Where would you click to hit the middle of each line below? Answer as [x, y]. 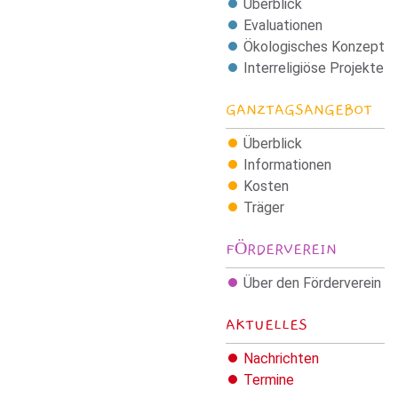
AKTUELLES [267, 325]
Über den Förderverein [312, 283]
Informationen [287, 164]
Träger [264, 207]
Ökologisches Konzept [314, 46]
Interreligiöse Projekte [314, 68]
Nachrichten [281, 358]
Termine [269, 379]
